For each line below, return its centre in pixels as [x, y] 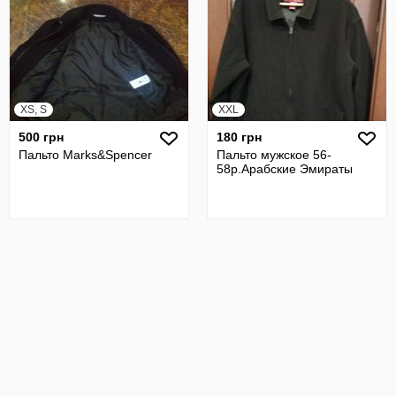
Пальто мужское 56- [274, 155]
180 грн [239, 137]
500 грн [41, 137]
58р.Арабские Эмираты [285, 169]
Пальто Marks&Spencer [85, 155]
